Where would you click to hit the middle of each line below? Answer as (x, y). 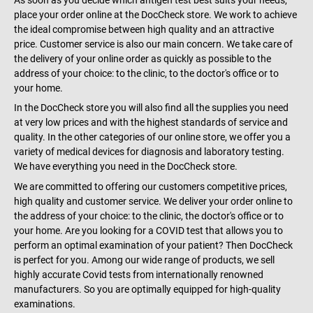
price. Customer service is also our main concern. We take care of (153, 44)
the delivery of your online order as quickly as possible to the (143, 59)
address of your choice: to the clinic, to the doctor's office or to (146, 74)
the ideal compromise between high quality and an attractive (144, 30)
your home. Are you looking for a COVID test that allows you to (148, 230)
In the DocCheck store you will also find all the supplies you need (151, 108)
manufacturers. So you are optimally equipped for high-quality (147, 289)
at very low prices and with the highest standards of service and (151, 123)
